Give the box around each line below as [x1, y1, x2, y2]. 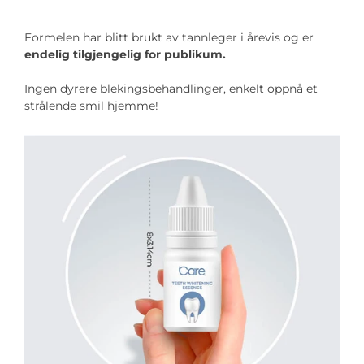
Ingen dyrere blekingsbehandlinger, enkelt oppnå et [24, 81, 318, 97]
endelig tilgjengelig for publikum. [24, 47, 226, 63]
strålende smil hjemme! [24, 98, 158, 114]
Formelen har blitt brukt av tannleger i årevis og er [24, 30, 314, 45]
